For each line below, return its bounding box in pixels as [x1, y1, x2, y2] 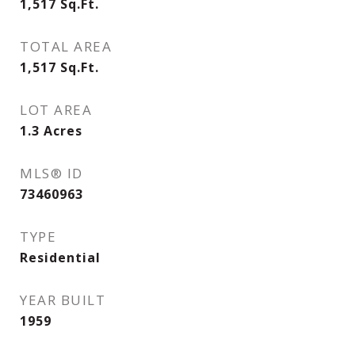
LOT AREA [20, 101, 92, 119]
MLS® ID [20, 164, 83, 182]
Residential [20, 249, 101, 266]
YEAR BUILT [20, 291, 105, 309]
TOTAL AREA [20, 37, 112, 55]
